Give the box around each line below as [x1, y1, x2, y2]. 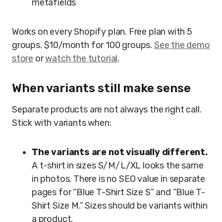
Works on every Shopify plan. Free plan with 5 [12, 26, 192, 37]
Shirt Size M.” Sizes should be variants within [32, 200, 208, 211]
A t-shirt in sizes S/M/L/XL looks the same [32, 160, 204, 171]
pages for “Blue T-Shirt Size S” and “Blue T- [32, 187, 206, 198]
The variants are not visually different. [32, 147, 208, 158]
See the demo [154, 40, 210, 51]
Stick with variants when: [12, 117, 111, 128]
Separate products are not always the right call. [12, 104, 202, 115]
